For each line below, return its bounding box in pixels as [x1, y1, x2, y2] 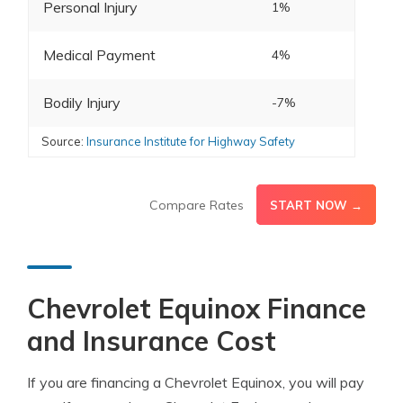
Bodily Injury [42, 94, 121, 112]
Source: [40, 134, 86, 148]
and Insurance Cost [27, 324, 276, 358]
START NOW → [270, 198, 363, 212]
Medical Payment [42, 46, 156, 64]
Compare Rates [149, 197, 244, 213]
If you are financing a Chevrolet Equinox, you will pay [27, 373, 364, 391]
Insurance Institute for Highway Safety [85, 134, 295, 148]
